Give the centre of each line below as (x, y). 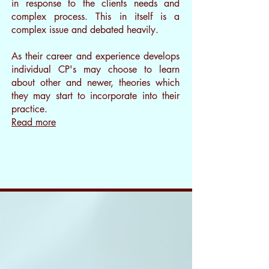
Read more (34, 122)
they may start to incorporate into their (95, 96)
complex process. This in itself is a (95, 17)
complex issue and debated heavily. (85, 30)
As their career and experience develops (95, 56)
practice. (31, 109)
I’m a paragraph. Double (86, 142)
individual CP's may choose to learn (95, 69)
